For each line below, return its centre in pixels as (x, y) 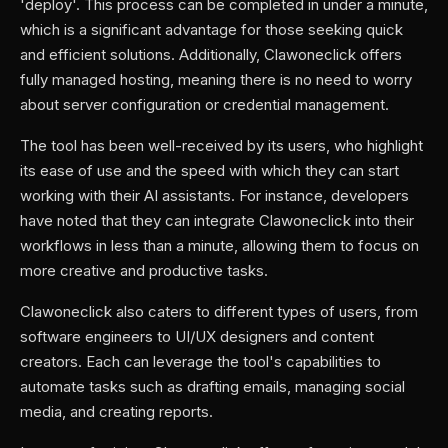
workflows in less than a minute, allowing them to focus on (219, 245)
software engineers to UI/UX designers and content (197, 336)
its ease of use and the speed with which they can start (209, 170)
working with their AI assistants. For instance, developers (214, 195)
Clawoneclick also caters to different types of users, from (219, 311)
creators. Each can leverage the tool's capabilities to (200, 361)
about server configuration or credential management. (204, 104)
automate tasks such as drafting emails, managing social (212, 386)
